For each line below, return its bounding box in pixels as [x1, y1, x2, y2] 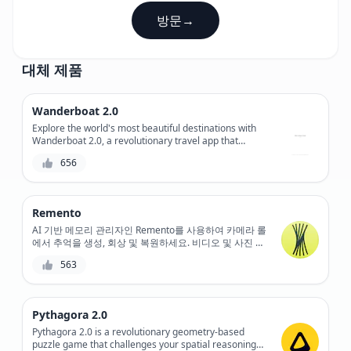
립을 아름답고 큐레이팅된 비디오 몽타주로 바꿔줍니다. [32, 248, 262, 262]
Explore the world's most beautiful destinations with [32, 121, 256, 135]
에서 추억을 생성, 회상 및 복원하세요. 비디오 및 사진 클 [32, 235, 265, 249]
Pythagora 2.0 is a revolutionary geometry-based [32, 324, 244, 338]
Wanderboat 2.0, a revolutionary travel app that [32, 133, 238, 147]
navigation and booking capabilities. [32, 158, 187, 172]
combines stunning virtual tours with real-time [32, 146, 232, 160]
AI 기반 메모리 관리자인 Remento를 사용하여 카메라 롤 [32, 223, 266, 237]
